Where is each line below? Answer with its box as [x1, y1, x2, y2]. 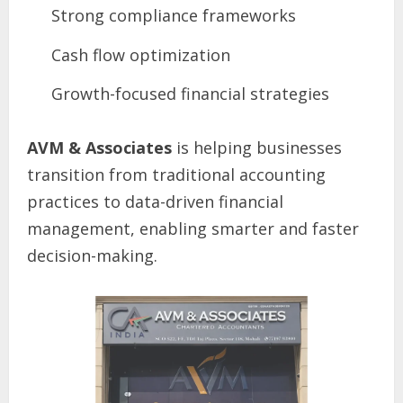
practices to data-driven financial [27, 191, 283, 213]
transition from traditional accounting [27, 164, 326, 186]
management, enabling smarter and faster [27, 218, 359, 240]
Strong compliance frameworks [51, 4, 296, 27]
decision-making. [27, 245, 157, 267]
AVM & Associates [27, 137, 176, 159]
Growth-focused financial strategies [51, 83, 329, 105]
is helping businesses [176, 137, 342, 159]
